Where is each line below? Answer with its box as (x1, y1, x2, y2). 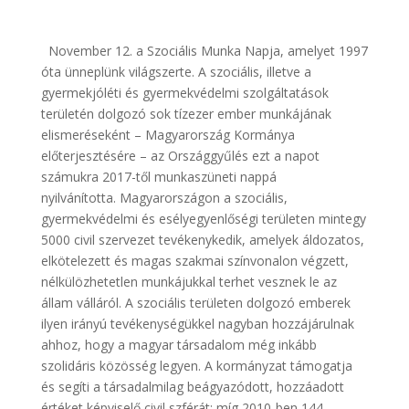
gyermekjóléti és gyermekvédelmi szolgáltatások (40, 84, 329, 101)
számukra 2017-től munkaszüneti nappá (40, 168, 277, 185)
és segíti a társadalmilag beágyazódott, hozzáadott (40, 378, 344, 395)
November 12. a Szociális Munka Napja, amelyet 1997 (40, 42, 368, 59)
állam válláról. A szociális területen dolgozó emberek (40, 294, 351, 311)
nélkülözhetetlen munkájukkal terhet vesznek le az (40, 273, 337, 290)
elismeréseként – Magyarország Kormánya (40, 126, 295, 143)
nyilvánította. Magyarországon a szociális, (40, 189, 288, 206)
